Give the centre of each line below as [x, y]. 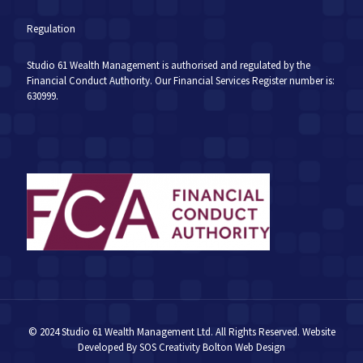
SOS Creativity [170, 348]
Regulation [51, 29]
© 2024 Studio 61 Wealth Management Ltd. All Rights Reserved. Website [181, 332]
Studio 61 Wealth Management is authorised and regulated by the [169, 66]
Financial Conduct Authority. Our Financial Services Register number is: [181, 81]
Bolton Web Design [244, 348]
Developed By [109, 348]
